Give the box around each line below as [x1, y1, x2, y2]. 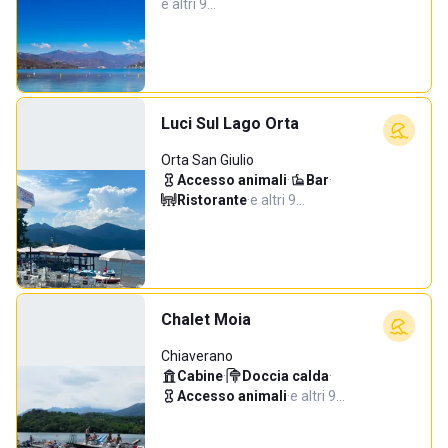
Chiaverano [161, 348, 233, 364]
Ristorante [177, 192, 247, 208]
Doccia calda [242, 368, 329, 384]
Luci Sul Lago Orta [161, 114, 299, 133]
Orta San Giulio [161, 152, 254, 168]
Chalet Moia [161, 310, 251, 329]
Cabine [177, 368, 223, 384]
